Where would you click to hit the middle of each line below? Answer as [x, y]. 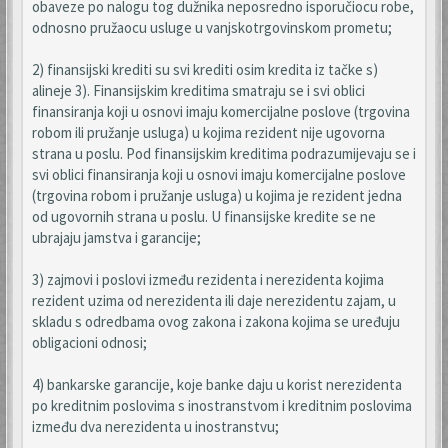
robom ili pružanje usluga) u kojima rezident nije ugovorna [208, 132]
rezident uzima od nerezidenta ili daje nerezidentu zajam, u [214, 300]
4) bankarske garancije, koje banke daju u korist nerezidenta [217, 384]
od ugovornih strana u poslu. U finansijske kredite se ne [204, 216]
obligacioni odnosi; [89, 342]
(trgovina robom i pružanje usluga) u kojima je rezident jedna [217, 195]
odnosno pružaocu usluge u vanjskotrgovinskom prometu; [212, 27]
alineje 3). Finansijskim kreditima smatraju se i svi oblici [198, 90]
